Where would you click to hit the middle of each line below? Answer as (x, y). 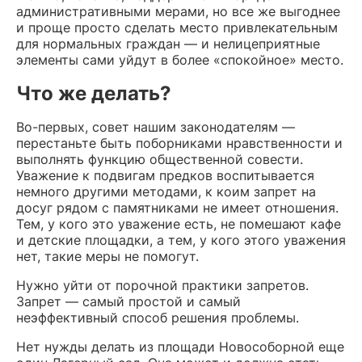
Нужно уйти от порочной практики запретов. (162, 285)
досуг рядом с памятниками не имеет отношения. (177, 207)
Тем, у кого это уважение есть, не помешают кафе (179, 223)
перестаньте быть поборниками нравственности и (179, 143)
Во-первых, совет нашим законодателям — (156, 126)
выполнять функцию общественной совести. (160, 159)
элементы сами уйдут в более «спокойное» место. (180, 59)
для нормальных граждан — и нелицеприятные (168, 43)
